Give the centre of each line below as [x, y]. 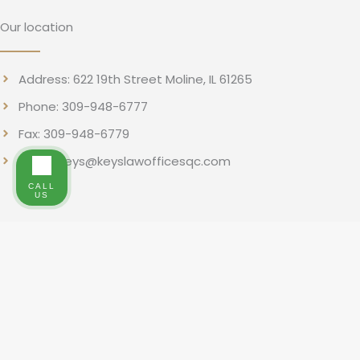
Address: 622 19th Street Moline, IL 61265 [135, 79]
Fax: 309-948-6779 [74, 133]
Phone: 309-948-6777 [83, 106]
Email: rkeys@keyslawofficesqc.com [124, 161]
